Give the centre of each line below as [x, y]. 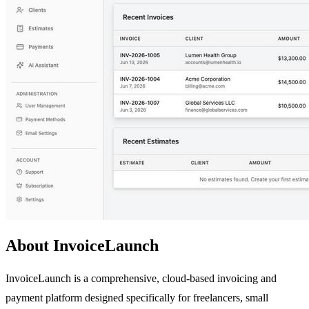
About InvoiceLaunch [82, 245]
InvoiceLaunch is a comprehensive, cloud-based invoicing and [141, 278]
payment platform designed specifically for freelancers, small [137, 297]
